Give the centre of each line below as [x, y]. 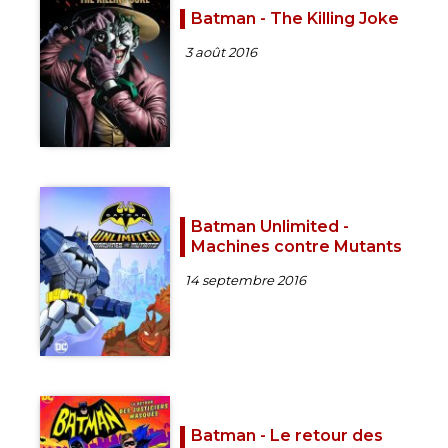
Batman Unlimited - [270, 227]
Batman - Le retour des [287, 435]
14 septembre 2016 [245, 280]
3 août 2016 [221, 51]
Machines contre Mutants [296, 247]
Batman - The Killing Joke [295, 18]
